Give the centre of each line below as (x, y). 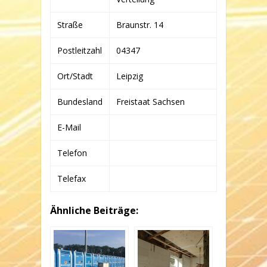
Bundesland (80, 102)
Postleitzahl (80, 50)
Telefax (72, 178)
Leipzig (130, 76)
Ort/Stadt (75, 76)
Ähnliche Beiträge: (94, 210)
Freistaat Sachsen (150, 102)
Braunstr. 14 (140, 25)
